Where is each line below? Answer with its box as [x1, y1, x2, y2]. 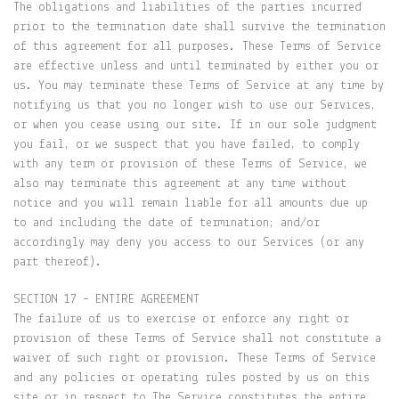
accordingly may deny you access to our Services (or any [13, 236, 364, 249]
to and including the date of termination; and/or [13, 216, 320, 230]
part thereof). [13, 256, 102, 269]
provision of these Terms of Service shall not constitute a [13, 332, 381, 346]
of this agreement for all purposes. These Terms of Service [13, 40, 381, 53]
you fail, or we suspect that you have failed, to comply [13, 138, 360, 151]
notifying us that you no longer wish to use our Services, [13, 99, 376, 112]
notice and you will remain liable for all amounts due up [13, 197, 368, 210]
